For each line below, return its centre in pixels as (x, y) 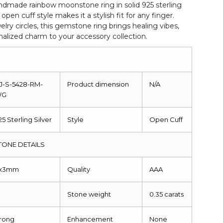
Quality (79, 169)
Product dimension (98, 84)
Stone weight (89, 194)
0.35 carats (167, 194)
